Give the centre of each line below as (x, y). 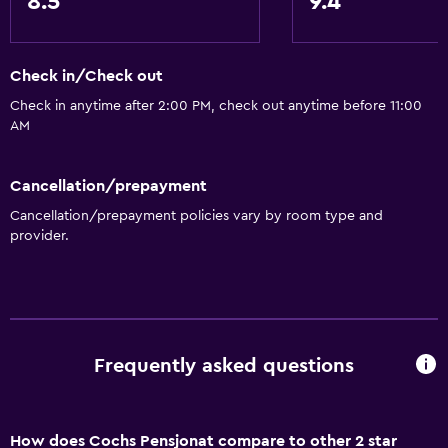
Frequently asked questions (224, 366)
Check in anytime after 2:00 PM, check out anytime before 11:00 (216, 106)
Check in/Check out (86, 76)
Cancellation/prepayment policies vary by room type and (196, 215)
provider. (39, 235)
